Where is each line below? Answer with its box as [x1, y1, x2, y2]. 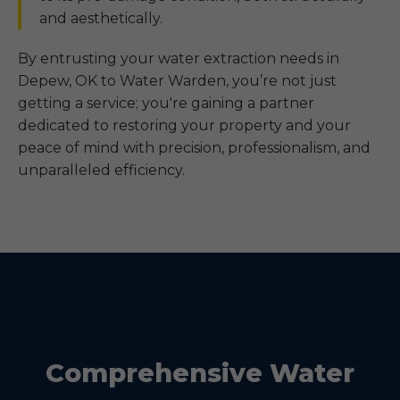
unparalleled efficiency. [18, 162, 185, 179]
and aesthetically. [39, 10, 162, 27]
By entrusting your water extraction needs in [18, 50, 339, 67]
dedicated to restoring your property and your [18, 117, 351, 134]
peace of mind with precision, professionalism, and [18, 139, 371, 156]
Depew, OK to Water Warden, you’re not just [18, 72, 337, 89]
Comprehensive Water [46, 357, 354, 388]
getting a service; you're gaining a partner [18, 95, 314, 112]
